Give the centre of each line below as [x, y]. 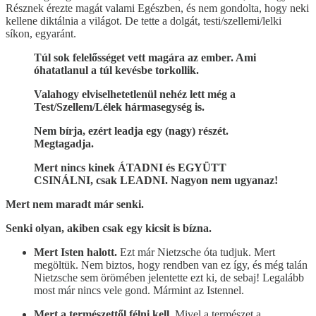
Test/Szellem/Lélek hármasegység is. [119, 107]
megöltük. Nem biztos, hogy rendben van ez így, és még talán [171, 265]
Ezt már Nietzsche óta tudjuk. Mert [197, 252]
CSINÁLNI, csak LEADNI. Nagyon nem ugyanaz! [156, 180]
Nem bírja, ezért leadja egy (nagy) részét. [131, 130]
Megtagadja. [64, 143]
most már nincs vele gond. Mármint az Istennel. [139, 290]
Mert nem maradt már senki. [75, 204]
